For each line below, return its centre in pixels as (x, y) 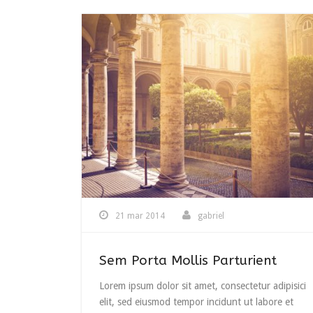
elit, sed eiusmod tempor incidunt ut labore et (196, 301)
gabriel (211, 216)
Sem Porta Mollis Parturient (188, 260)
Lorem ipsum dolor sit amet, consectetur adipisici (203, 285)
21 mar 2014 (140, 216)
